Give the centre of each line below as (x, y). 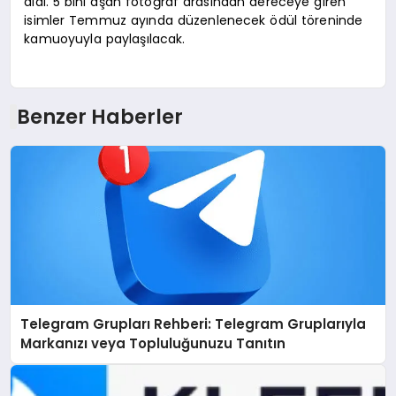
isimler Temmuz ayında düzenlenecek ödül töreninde (194, 21)
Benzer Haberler (99, 116)
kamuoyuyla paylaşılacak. (105, 39)
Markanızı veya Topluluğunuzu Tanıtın (153, 343)
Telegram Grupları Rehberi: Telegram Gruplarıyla (194, 324)
